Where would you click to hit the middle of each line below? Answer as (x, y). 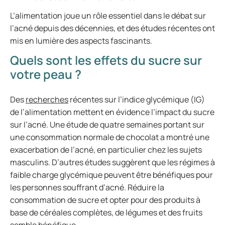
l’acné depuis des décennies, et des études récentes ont (113, 28)
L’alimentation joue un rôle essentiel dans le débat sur (108, 16)
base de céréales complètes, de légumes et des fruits (106, 212)
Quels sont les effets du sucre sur (106, 60)
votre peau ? (46, 74)
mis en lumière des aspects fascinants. (81, 41)
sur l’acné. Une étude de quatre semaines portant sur (107, 125)
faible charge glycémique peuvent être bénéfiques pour (111, 175)
